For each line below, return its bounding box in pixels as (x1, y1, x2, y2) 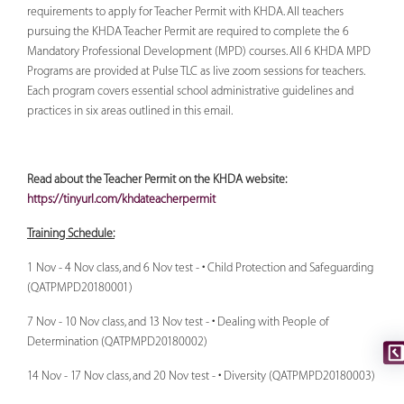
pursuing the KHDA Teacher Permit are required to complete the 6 (27, 24, 349, 38)
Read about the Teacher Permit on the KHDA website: (27, 172, 287, 186)
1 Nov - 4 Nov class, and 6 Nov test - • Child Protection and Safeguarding (27, 261, 373, 274)
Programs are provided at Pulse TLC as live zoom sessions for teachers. (27, 64, 364, 78)
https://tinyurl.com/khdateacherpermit (27, 192, 216, 206)
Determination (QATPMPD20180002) (27, 335, 207, 348)
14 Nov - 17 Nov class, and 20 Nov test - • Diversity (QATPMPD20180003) (27, 369, 375, 382)
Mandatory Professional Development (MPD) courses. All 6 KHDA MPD (27, 44, 371, 58)
